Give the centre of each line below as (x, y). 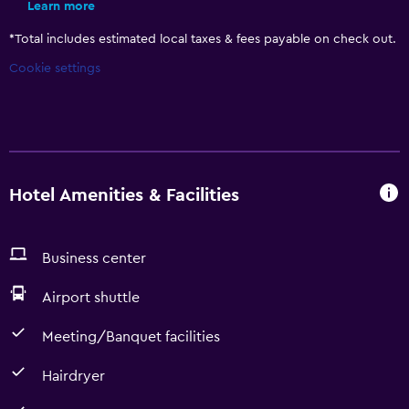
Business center (94, 258)
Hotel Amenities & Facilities (124, 195)
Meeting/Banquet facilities (131, 337)
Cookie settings (55, 68)
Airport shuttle (91, 298)
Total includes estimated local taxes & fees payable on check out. (205, 39)
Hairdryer (73, 376)
